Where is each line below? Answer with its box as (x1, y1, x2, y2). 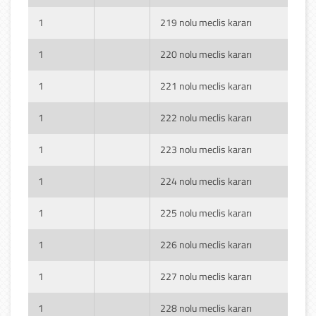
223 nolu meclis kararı (160, 141, 252, 157)
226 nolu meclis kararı (160, 236, 252, 252)
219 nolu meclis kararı (160, 14, 252, 30)
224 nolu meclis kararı (160, 173, 252, 188)
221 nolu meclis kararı (160, 78, 252, 93)
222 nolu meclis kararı (160, 109, 252, 125)
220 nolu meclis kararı (160, 46, 252, 61)
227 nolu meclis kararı (160, 268, 252, 284)
